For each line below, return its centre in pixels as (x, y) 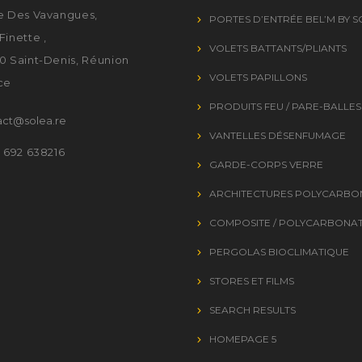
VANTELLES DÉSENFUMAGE (278, 135)
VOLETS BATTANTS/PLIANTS (278, 48)
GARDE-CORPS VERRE (266, 164)
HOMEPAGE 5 (243, 339)
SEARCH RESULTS (253, 310)
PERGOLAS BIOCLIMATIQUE (279, 252)
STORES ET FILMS (252, 281)
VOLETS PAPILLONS (258, 77)
